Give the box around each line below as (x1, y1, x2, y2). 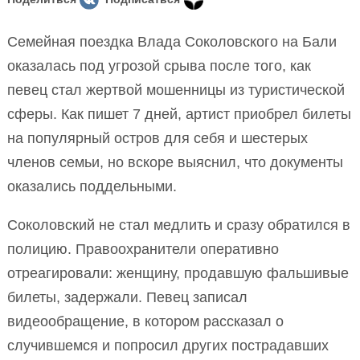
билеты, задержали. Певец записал (7, 289, 247, 306)
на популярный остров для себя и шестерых (7, 130, 308, 147)
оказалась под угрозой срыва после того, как (7, 58, 311, 75)
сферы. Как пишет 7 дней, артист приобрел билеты (7, 106, 351, 123)
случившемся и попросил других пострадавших (7, 337, 329, 354)
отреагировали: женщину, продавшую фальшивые (7, 265, 349, 282)
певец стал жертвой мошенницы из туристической (7, 82, 345, 99)
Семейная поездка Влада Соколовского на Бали (7, 34, 337, 51)
